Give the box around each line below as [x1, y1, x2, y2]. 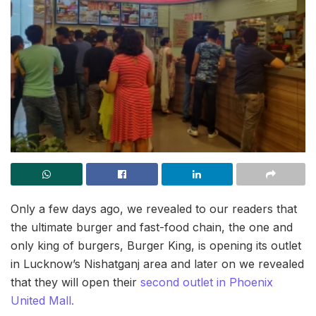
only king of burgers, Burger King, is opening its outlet [11, 238, 301, 253]
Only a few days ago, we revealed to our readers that [11, 201, 297, 216]
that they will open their [11, 274, 140, 289]
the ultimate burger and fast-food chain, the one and [11, 219, 293, 234]
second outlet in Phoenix [140, 274, 273, 289]
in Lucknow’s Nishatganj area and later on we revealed [11, 256, 304, 271]
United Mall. [11, 293, 74, 308]
